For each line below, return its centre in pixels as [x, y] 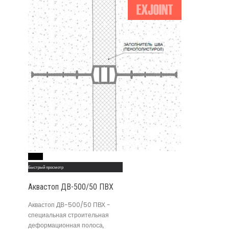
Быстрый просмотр [46, 167]
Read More [36, 156]
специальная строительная [68, 215]
